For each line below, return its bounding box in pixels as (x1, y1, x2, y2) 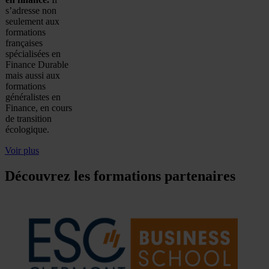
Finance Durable (5, 59, 68, 70)
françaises (5, 37, 43, 48)
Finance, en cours (5, 102, 72, 113)
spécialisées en (5, 48, 61, 59)
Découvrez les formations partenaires (5, 168, 235, 184)
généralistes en (5, 91, 61, 102)
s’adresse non (5, 5, 56, 16)
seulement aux (5, 16, 59, 26)
